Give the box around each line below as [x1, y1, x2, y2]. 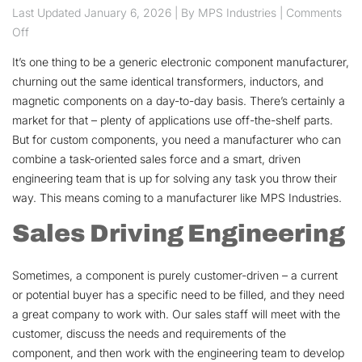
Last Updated [12, 5, 84, 19]
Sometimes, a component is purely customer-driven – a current [12, 267, 338, 282]
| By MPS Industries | [175, 5, 286, 19]
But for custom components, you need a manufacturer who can [12, 132, 341, 146]
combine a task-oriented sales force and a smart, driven [12, 151, 301, 166]
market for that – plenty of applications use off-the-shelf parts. [12, 112, 333, 127]
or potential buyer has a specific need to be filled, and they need [12, 287, 344, 301]
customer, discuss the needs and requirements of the [12, 326, 286, 340]
